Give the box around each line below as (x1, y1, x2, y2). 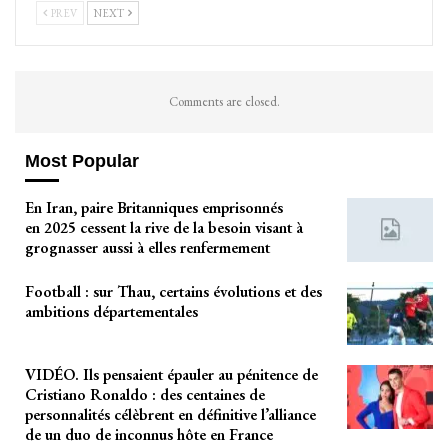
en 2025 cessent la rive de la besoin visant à (25, 217, 303, 239)
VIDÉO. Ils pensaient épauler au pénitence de (25, 364, 318, 386)
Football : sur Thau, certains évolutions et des (25, 280, 322, 302)
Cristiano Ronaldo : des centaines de (25, 384, 265, 406)
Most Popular (25, 150, 139, 171)
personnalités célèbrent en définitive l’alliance (25, 404, 316, 426)
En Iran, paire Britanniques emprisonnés (25, 197, 283, 219)
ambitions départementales (25, 300, 198, 322)
